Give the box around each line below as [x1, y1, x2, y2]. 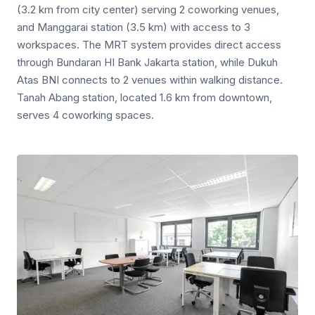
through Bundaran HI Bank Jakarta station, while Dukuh [17, 56, 278, 70]
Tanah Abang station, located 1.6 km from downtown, [17, 91, 272, 105]
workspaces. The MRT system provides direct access [17, 38, 281, 52]
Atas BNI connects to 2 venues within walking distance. [17, 73, 283, 87]
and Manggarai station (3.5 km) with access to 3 [17, 20, 250, 34]
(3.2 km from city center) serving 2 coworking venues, [17, 3, 279, 17]
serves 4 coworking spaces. [17, 108, 154, 122]
